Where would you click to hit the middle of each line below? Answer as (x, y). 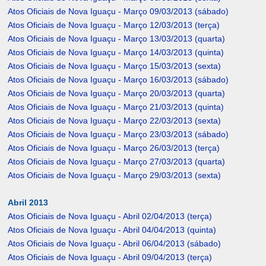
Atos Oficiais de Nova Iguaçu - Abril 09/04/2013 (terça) (110, 257)
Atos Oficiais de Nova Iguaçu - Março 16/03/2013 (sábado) (118, 80)
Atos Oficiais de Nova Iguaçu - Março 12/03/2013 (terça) (114, 25)
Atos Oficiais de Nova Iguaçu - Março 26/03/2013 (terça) (114, 148)
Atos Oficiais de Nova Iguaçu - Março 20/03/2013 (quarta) (117, 94)
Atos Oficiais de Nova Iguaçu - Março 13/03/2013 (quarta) (117, 39)
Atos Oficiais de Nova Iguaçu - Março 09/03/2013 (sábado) (118, 12)
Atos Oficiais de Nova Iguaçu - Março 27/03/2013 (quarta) (117, 162)
